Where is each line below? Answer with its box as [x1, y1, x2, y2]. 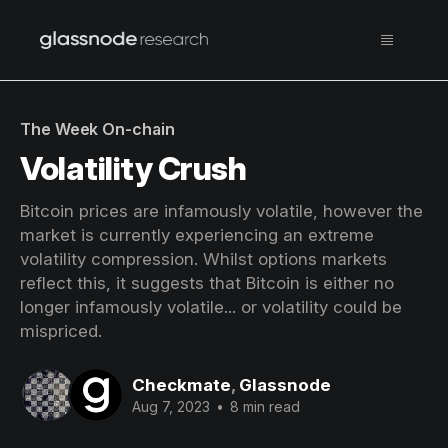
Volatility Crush [20, 149, 247, 188]
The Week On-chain [20, 119, 175, 139]
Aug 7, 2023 [132, 397, 210, 415]
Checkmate [132, 374, 231, 395]
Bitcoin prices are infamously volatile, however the [20, 201, 423, 221]
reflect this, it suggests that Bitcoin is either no [20, 273, 394, 293]
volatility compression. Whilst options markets [20, 249, 387, 269]
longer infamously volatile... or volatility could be [20, 297, 402, 317]
